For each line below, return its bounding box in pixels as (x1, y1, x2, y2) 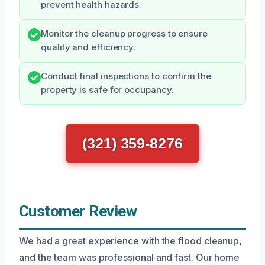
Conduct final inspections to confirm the (41, 71, 211, 82)
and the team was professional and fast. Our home (19, 251, 240, 264)
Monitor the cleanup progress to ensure (41, 28, 208, 40)
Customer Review (19, 202, 137, 221)
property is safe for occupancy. (41, 85, 174, 96)
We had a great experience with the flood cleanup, (19, 235, 243, 247)
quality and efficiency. (41, 42, 136, 53)
